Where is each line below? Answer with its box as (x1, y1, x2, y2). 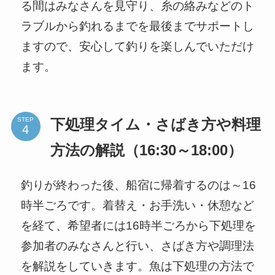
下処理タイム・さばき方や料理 (50, 116, 261, 133)
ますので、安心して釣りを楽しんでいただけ (20, 40, 254, 53)
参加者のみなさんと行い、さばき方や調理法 (20, 239, 254, 252)
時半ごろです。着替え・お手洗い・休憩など (20, 198, 254, 212)
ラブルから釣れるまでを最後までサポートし (20, 20, 254, 33)
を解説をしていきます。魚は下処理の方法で (20, 259, 254, 273)
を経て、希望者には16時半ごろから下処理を (20, 219, 256, 232)
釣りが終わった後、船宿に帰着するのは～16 (20, 178, 256, 192)
